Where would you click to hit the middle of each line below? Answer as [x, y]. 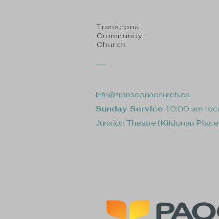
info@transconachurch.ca [142, 95]
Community [120, 36]
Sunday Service [129, 109]
